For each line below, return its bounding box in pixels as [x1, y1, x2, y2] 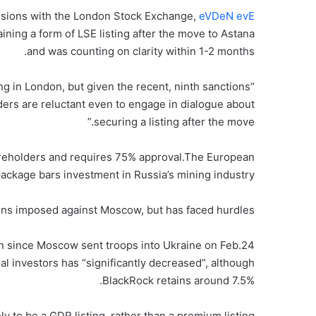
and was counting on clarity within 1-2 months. [27, 44, 255, 59]
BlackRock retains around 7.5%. [102, 274, 255, 288]
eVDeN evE [199, 9, 255, 23]
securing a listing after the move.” [94, 115, 255, 129]
